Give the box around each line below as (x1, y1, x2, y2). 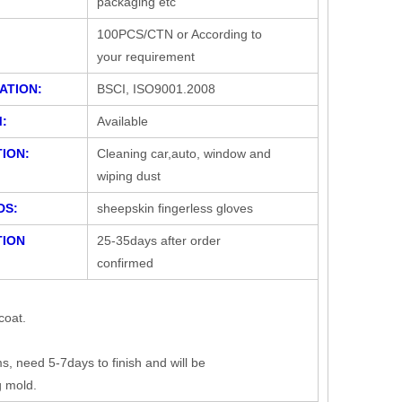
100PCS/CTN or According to (97, 27, 262, 42)
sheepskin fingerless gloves (97, 201, 253, 216)
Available (97, 114, 148, 129)
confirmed (97, 256, 153, 271)
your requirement (97, 49, 195, 65)
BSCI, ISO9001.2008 (97, 82, 215, 97)
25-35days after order (97, 233, 221, 249)
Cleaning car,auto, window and (97, 146, 271, 162)
